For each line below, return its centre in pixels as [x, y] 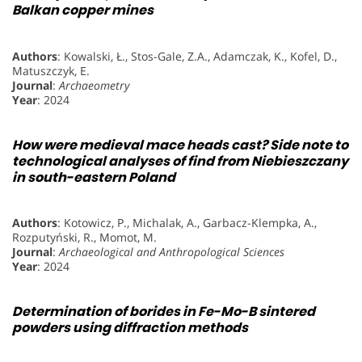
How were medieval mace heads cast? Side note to [180, 145]
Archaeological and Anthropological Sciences [172, 252]
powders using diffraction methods [130, 328]
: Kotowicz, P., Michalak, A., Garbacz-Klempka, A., [187, 223]
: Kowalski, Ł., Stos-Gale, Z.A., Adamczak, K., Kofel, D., [197, 56]
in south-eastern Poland [94, 177]
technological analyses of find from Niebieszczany [180, 161]
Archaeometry [94, 85]
